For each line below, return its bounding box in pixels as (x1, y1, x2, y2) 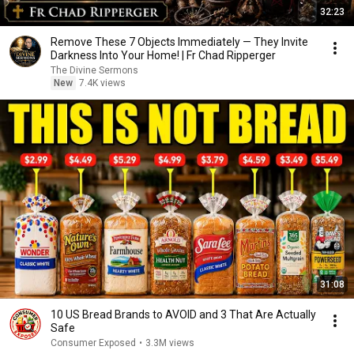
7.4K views (79, 77, 126, 88)
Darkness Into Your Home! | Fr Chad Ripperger (51, 49, 276, 62)
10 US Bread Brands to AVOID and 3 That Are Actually (51, 308, 316, 321)
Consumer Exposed (51, 337, 136, 348)
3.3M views (145, 337, 194, 348)
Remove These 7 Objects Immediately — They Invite (51, 36, 308, 48)
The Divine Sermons (51, 65, 138, 76)
